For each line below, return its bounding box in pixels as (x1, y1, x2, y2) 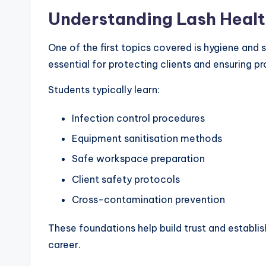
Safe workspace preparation (72, 153, 205, 165)
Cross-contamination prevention (72, 194, 225, 206)
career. (48, 239, 81, 251)
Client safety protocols (72, 173, 180, 185)
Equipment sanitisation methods (72, 132, 222, 144)
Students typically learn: (48, 83, 160, 96)
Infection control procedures (72, 112, 205, 124)
